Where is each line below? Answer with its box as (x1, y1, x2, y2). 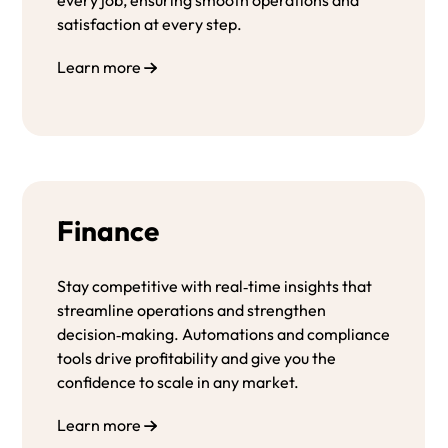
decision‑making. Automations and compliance (57, 323, 391, 344)
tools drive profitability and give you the (57, 347, 337, 368)
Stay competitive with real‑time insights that (57, 275, 373, 296)
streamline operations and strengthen (57, 299, 327, 320)
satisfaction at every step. (57, 13, 243, 34)
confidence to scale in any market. (57, 371, 300, 392)
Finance (57, 212, 160, 248)
